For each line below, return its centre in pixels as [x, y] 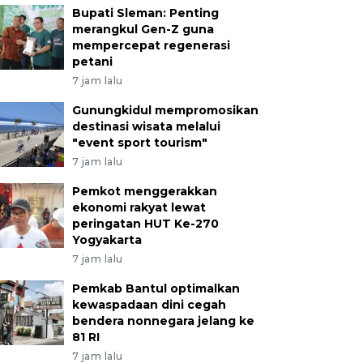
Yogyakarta [107, 239]
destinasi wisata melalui [146, 126]
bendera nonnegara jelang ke [163, 320]
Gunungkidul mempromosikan [165, 110]
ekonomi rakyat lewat [139, 207]
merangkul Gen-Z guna [143, 29]
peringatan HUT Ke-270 [145, 223]
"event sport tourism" [139, 142]
